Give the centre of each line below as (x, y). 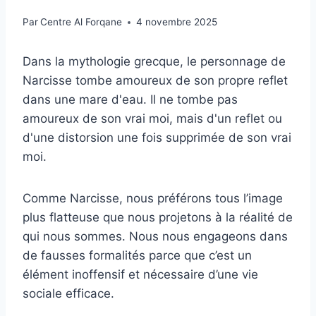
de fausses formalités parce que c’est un (137, 256)
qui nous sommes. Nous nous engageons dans (155, 237)
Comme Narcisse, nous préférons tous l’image (153, 199)
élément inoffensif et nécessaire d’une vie (140, 275)
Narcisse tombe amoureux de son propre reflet (155, 81)
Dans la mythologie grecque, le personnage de (154, 62)
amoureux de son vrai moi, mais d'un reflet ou (152, 119)
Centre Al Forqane (81, 22)
